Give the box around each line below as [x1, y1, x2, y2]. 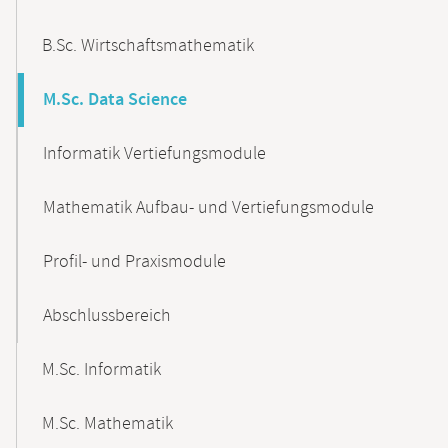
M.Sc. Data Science [43, 88, 187, 112]
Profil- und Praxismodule [43, 250, 226, 274]
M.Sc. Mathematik [42, 412, 173, 436]
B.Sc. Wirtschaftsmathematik [42, 34, 254, 58]
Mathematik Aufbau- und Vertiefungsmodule [43, 196, 374, 220]
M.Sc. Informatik [42, 358, 161, 382]
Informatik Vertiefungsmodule [43, 142, 266, 166]
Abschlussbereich [43, 304, 171, 328]
